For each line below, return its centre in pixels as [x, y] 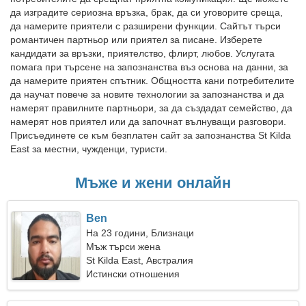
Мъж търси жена [124, 247]
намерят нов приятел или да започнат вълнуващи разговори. [148, 122]
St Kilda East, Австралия [140, 260]
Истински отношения [133, 274]
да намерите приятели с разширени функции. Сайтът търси [145, 26]
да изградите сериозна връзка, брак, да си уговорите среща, [147, 12]
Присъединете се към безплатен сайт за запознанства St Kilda [151, 135]
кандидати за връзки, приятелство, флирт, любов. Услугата [142, 53]
